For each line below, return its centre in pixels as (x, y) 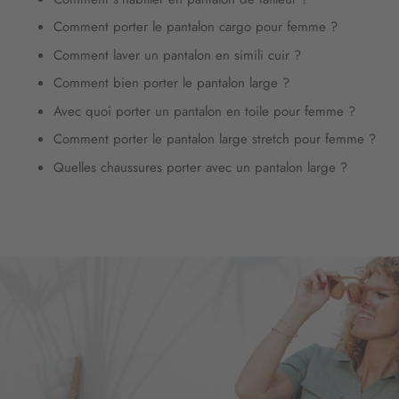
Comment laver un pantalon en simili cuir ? (177, 55)
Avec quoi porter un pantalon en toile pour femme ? (204, 111)
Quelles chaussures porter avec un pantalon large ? (200, 167)
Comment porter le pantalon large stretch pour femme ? (215, 139)
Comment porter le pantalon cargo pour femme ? (195, 27)
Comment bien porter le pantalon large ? (171, 83)
